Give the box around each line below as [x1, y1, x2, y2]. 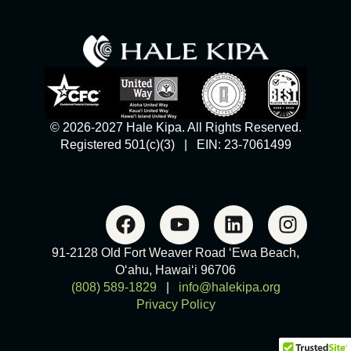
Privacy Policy [136, 297, 215, 311]
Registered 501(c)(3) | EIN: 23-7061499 [60, 137, 291, 151]
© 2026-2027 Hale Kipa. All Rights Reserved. [49, 120, 302, 134]
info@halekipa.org [178, 280, 280, 294]
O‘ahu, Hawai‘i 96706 [115, 262, 236, 277]
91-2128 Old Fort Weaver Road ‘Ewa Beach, [52, 245, 299, 259]
